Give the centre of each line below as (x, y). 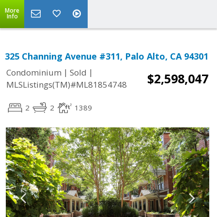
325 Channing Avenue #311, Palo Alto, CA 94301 (107, 56)
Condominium (34, 73)
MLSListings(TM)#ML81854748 (67, 85)
